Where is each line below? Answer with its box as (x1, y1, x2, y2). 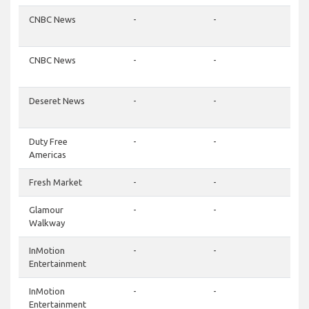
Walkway (29, 218, 65, 228)
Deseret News (29, 96, 85, 106)
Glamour (29, 205, 63, 215)
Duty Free (29, 137, 68, 147)
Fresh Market (29, 177, 82, 188)
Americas (29, 150, 66, 160)
